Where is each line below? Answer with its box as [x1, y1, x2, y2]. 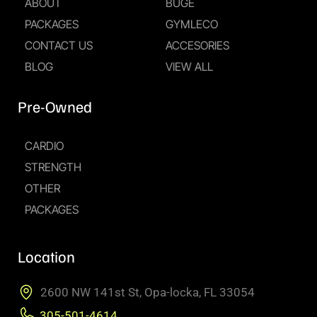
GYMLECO [166, 17, 218, 32]
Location [18, 246, 75, 267]
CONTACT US [25, 38, 93, 53]
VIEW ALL [166, 59, 213, 74]
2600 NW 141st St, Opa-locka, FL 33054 [40, 285, 255, 300]
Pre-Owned [18, 96, 92, 117]
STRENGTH [25, 160, 81, 175]
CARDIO [25, 139, 64, 154]
